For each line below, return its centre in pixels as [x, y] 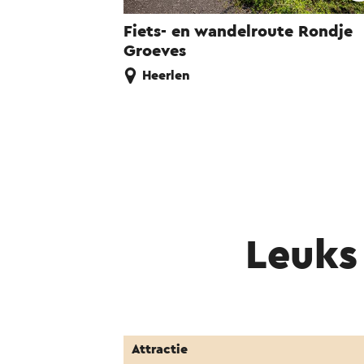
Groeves [155, 52]
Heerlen [166, 76]
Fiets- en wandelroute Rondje [238, 32]
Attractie [160, 350]
